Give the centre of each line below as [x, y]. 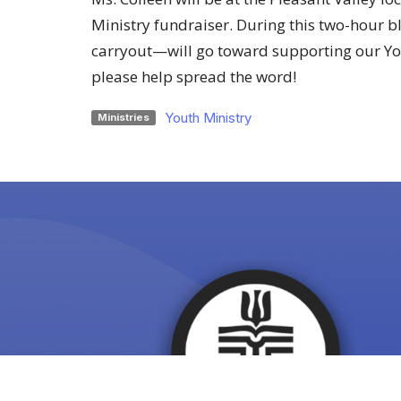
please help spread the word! [194, 77]
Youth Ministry [208, 118]
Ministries [123, 117]
